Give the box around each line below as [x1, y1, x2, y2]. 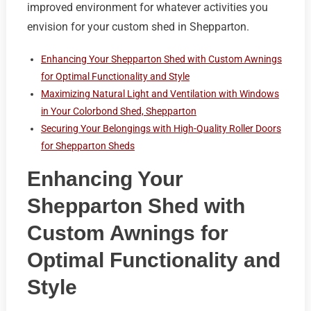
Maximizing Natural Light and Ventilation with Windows [40, 88, 279, 100]
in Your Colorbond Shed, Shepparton [40, 106, 196, 117]
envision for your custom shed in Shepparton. [26, 20, 249, 34]
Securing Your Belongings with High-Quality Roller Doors [40, 123, 281, 135]
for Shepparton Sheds [40, 140, 135, 152]
